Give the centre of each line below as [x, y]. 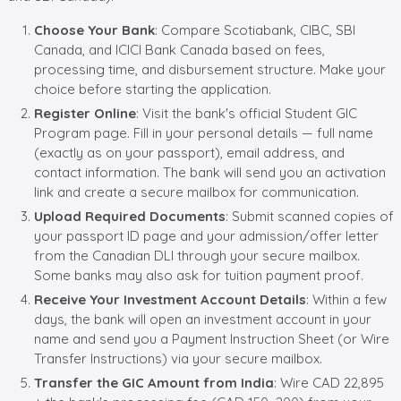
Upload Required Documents [130, 216]
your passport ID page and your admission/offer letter [206, 235]
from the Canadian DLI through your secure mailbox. [197, 255]
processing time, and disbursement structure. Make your [210, 69]
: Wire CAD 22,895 [329, 382]
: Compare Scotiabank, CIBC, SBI [255, 30]
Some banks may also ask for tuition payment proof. [199, 275]
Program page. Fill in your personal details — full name [204, 132]
